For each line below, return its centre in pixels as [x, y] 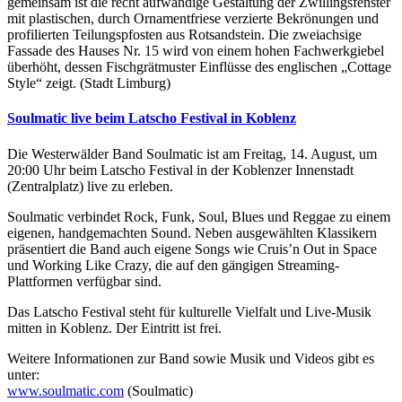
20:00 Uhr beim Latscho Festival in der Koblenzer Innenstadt [180, 170]
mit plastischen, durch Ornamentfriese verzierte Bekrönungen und [193, 18]
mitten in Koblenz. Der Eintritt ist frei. [114, 328]
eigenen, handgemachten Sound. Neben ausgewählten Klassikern [192, 232]
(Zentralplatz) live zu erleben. [90, 186]
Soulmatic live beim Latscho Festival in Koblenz [152, 118]
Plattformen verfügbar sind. [84, 281]
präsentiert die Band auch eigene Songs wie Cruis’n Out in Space [192, 249]
